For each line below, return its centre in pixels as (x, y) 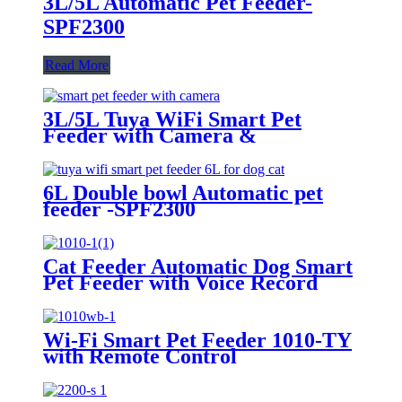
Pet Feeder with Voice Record (180, 282)
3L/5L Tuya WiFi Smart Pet (172, 119)
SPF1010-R (95, 298)
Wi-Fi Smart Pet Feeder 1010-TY (197, 340)
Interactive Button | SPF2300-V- (190, 151)
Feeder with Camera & (150, 135)
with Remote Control (140, 356)
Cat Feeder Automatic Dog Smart (198, 266)
